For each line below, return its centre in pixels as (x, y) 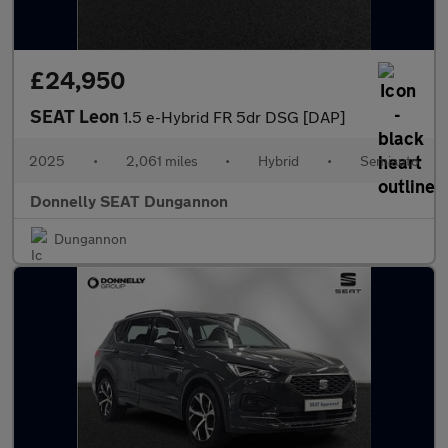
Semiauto (389, 160)
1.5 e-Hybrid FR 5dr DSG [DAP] (234, 116)
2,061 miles (161, 160)
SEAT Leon (76, 116)
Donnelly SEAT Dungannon (129, 200)
